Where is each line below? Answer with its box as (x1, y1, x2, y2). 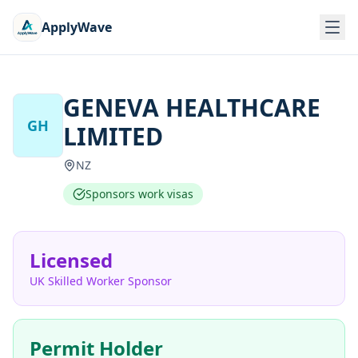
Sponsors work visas (85, 186, 193, 201)
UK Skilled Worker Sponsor (30, 273, 172, 288)
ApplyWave (42, 18, 112, 36)
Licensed (30, 247, 113, 273)
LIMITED (62, 120, 163, 153)
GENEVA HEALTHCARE (62, 91, 320, 124)
